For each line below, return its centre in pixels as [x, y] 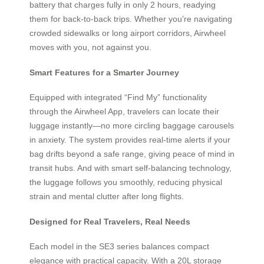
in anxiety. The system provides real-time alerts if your [130, 140]
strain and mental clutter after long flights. [107, 197]
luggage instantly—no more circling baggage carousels [132, 126]
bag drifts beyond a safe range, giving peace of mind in [132, 154]
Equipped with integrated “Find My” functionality [118, 98]
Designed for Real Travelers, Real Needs [110, 221]
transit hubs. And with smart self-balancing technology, [131, 168]
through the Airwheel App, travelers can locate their [124, 112]
